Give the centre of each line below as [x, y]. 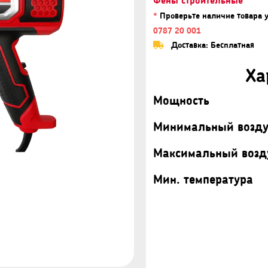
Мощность [181, 100]
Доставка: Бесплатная [211, 45]
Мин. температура [203, 179]
